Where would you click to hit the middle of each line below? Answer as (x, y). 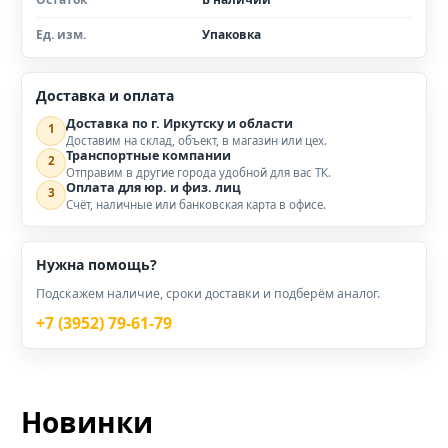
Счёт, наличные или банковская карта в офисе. (196, 205)
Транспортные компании (148, 156)
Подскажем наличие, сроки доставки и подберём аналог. (208, 294)
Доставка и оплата (105, 96)
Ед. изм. (61, 35)
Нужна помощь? (96, 265)
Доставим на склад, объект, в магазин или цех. (196, 141)
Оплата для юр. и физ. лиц (153, 188)
